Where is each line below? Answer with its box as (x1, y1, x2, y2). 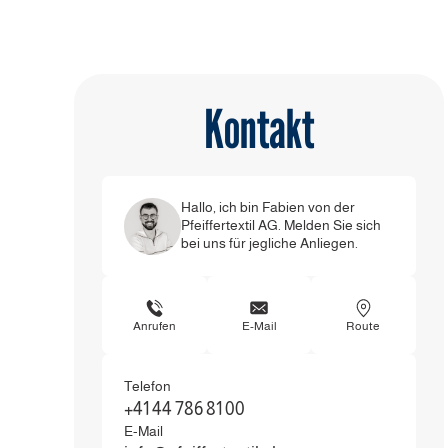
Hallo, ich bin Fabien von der (180, 198, 355, 215)
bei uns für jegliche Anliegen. (180, 234, 358, 251)
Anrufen (133, 318, 177, 333)
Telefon (123, 377, 171, 394)
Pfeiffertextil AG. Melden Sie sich (180, 216, 381, 233)
